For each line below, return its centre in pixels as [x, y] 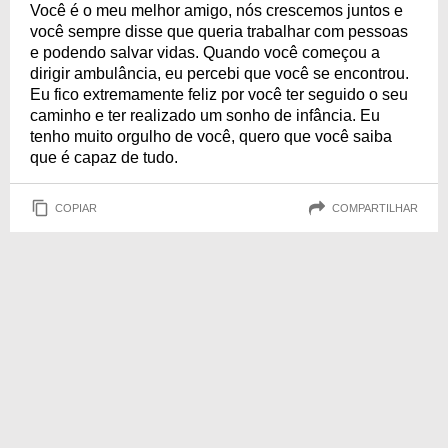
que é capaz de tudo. [104, 157]
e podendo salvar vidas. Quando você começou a [205, 52]
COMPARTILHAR [375, 207]
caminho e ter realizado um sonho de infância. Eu [205, 115]
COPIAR [76, 207]
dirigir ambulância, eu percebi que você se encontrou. [219, 73]
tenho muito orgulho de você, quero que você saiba [211, 136]
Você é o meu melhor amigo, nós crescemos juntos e [216, 10]
